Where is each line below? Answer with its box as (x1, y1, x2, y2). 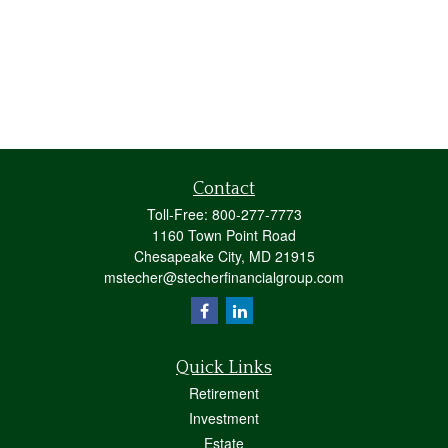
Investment (189, 408, 259, 428)
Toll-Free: (146, 204, 212, 224)
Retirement (189, 383, 259, 403)
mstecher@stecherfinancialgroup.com (104, 267, 344, 287)
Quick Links (176, 358, 272, 378)
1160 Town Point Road (152, 225, 296, 245)
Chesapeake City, (133, 246, 245, 266)
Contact (193, 179, 255, 199)
